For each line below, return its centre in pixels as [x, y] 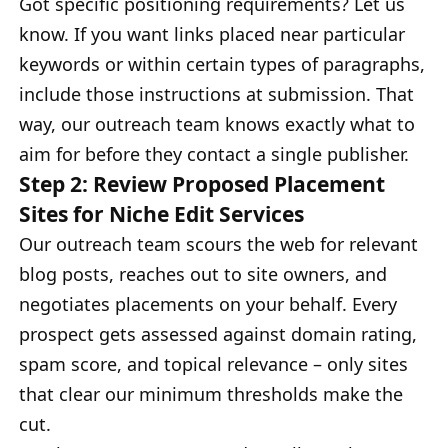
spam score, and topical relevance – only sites [213, 363]
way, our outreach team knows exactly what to [217, 123]
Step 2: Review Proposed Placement [202, 183]
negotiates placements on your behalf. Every [208, 303]
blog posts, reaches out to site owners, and [203, 273]
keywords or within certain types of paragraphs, [222, 63]
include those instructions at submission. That [216, 93]
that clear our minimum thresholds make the [211, 393]
